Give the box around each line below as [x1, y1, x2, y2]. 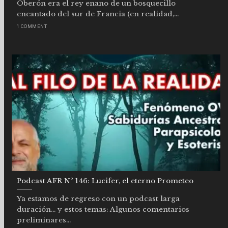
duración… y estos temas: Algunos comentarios [17, 205, 189, 214]
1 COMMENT [17, 23, 47, 29]
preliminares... [17, 215, 71, 224]
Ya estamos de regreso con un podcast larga [17, 194, 180, 203]
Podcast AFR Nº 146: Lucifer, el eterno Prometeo [17, 177, 193, 186]
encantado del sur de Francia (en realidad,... [17, 9, 179, 18]
